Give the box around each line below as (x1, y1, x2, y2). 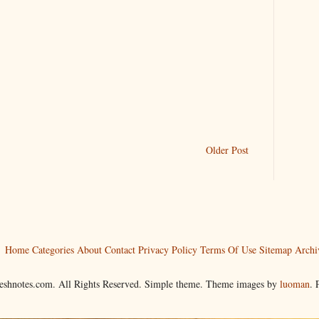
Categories (31, 242, 74, 256)
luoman (280, 276, 310, 291)
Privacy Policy (137, 242, 197, 256)
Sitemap (258, 242, 292, 256)
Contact (104, 242, 135, 256)
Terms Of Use (199, 242, 256, 256)
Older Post (206, 142, 249, 157)
